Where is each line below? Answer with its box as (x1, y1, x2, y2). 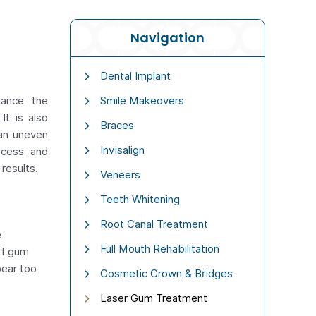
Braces (99, 119, 134, 132)
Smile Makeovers (99, 94, 184, 107)
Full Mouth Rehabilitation (99, 242, 219, 255)
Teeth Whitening (99, 193, 180, 206)
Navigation (130, 28, 205, 47)
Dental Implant (99, 69, 171, 83)
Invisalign (99, 143, 145, 157)
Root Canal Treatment (99, 217, 208, 231)
